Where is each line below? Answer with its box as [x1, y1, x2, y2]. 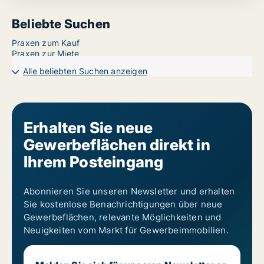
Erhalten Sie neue [24, 118, 153, 137]
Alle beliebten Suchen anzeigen [23, 66, 147, 77]
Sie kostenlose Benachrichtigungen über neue [24, 199, 223, 210]
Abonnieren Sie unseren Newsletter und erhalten [24, 186, 235, 197]
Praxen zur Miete [12, 48, 80, 59]
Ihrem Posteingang [24, 153, 164, 171]
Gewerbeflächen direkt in [24, 136, 210, 154]
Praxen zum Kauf [12, 38, 80, 48]
